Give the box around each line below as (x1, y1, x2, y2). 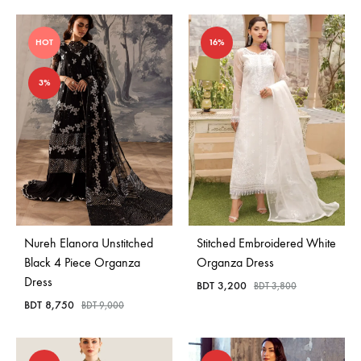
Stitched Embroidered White (197, 235, 336, 251)
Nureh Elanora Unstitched (24, 235, 153, 251)
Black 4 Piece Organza (24, 255, 140, 271)
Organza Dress (197, 255, 274, 271)
